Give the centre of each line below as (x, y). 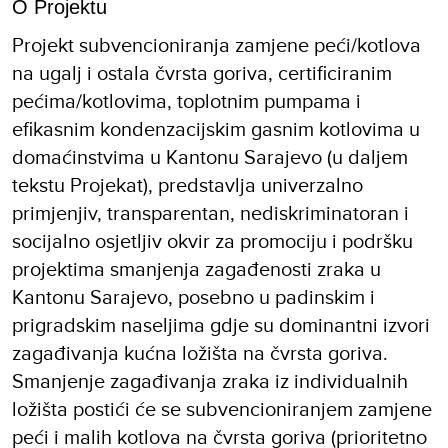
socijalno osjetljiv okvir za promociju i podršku (212, 241)
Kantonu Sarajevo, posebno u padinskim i (193, 297)
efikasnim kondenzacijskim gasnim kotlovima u (216, 129)
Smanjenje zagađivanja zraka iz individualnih (210, 381)
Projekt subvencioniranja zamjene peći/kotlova (216, 45)
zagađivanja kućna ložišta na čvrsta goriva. (200, 353)
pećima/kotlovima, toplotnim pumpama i (186, 101)
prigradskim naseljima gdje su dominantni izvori (221, 325)
